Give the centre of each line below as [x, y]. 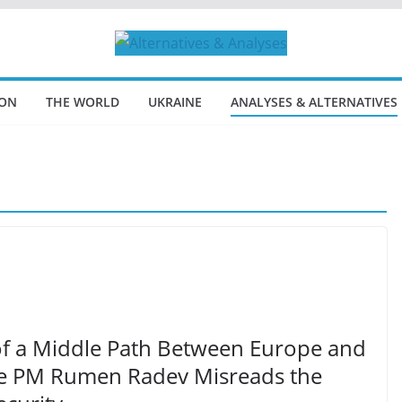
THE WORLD [83, 102]
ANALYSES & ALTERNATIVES [314, 102]
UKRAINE [175, 102]
